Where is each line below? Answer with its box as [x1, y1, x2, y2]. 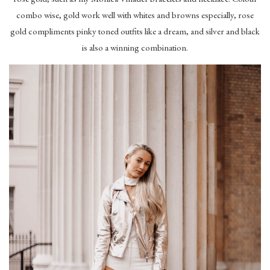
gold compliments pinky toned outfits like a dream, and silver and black [10, 25, 260, 37]
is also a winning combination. [82, 42, 188, 54]
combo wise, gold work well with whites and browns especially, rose [16, 9, 254, 21]
